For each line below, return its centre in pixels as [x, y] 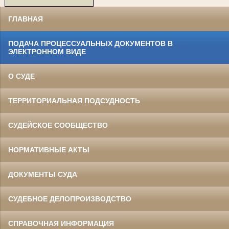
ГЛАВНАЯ [26, 19]
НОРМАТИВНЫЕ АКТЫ [49, 150]
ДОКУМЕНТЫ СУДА [43, 174]
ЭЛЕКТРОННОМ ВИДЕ [47, 51]
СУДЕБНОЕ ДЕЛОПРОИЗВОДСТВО [70, 199]
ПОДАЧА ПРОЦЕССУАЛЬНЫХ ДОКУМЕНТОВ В [90, 43]
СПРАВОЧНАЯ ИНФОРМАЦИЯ [61, 223]
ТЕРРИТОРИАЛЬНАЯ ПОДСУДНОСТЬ [74, 100]
